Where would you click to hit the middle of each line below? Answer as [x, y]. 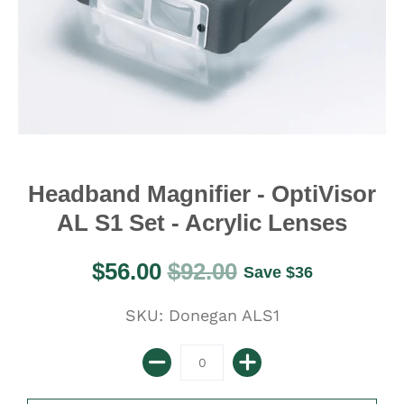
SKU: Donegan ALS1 [202, 315]
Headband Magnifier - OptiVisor [202, 194]
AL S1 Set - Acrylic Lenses [202, 223]
